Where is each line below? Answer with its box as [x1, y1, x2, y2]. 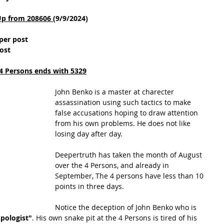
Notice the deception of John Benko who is [55, 202, 198, 212]
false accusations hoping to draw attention [55, 108, 200, 117]
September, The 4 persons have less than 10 [55, 171, 205, 180]
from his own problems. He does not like [55, 118, 192, 128]
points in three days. [55, 181, 124, 191]
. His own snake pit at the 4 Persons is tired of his [32, 213, 199, 222]
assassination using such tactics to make [55, 97, 193, 107]
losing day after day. [55, 129, 122, 138]
